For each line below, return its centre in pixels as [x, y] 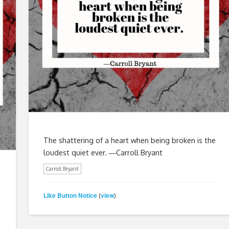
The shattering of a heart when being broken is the [129, 140]
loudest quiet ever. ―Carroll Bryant [103, 152]
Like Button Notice [70, 196]
